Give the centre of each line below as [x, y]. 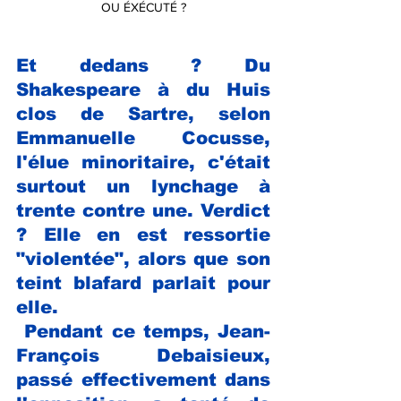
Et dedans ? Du [143, 66]
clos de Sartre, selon [143, 114]
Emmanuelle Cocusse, [143, 138]
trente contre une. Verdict [143, 211]
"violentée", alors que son [143, 259]
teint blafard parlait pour [143, 283]
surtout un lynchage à [143, 187]
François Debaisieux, [143, 356]
